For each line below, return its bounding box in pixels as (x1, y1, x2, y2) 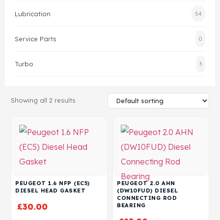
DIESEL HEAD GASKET (15, 187, 85, 194)
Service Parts (15, 35, 56, 43)
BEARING (117, 202, 146, 209)
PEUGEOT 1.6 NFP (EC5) (15, 180, 90, 187)
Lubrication (15, 10, 51, 18)
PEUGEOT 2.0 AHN (117, 180, 175, 187)
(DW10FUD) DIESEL (117, 187, 178, 194)
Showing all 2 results (11, 96, 76, 104)
